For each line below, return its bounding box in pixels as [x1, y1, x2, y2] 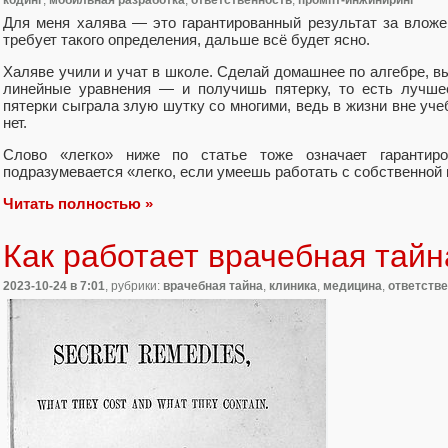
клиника [269, 279, 317, 294]
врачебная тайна [163, 279, 263, 294]
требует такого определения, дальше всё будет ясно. [3, 30, 370, 48]
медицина [323, 279, 382, 294]
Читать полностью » [3, 195, 153, 213]
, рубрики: [105, 279, 163, 294]
